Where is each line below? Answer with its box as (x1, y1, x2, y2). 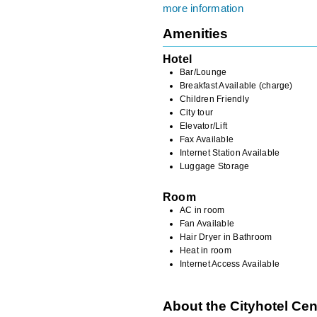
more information (163, 2, 243, 14)
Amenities (163, 26, 228, 42)
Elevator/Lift (180, 120, 228, 131)
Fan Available (180, 218, 235, 229)
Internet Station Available (180, 147, 280, 158)
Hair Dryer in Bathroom (180, 231, 272, 242)
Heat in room (180, 245, 231, 255)
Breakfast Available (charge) (180, 80, 293, 91)
